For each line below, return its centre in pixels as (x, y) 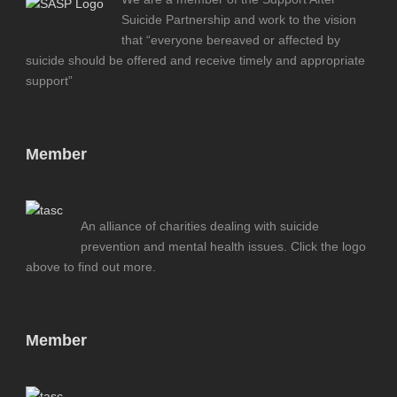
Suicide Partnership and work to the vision (239, 19)
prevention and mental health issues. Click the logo (223, 246)
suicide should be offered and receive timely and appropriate (195, 60)
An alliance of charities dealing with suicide (200, 226)
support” (49, 81)
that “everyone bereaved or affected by (231, 40)
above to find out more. (91, 267)
